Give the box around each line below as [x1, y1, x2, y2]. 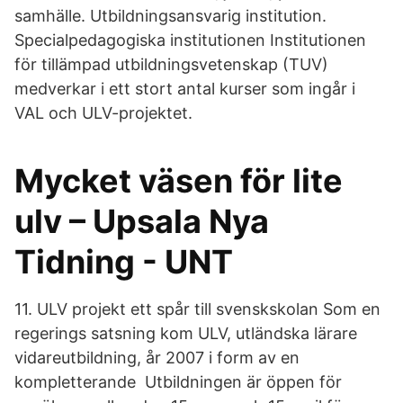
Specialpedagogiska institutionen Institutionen [14, 31, 366, 49]
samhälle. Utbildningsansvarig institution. [14, 6, 327, 25]
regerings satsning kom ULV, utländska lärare [14, 324, 357, 343]
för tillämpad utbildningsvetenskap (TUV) [14, 55, 328, 74]
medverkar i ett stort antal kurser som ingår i [14, 79, 355, 98]
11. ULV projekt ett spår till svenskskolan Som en [14, 300, 381, 318]
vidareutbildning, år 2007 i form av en [14, 348, 300, 367]
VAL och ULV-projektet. [14, 103, 193, 122]
